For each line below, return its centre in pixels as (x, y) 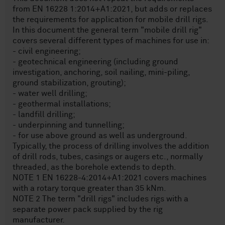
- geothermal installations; (62, 104)
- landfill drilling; (44, 115)
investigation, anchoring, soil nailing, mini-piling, (101, 72)
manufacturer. (39, 220)
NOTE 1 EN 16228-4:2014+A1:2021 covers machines (109, 178)
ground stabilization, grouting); (69, 83)
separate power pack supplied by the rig (88, 209)
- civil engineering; (47, 51)
